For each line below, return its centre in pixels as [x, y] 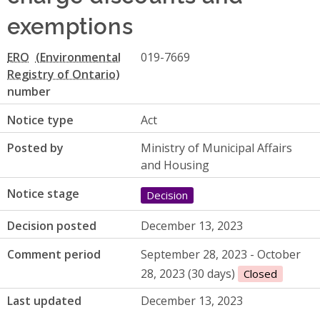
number [29, 92]
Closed [260, 273]
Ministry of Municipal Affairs [216, 148]
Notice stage [43, 193]
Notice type [40, 120]
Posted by [35, 148]
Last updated [44, 300]
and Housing [175, 165]
